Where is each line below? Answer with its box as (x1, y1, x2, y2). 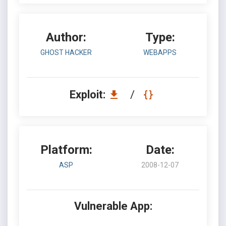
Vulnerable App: (74, 200, 152, 212)
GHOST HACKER (40, 48, 92, 56)
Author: (46, 30, 86, 44)
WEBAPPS (143, 48, 177, 56)
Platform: (40, 143, 92, 157)
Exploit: (69, 88, 108, 101)
